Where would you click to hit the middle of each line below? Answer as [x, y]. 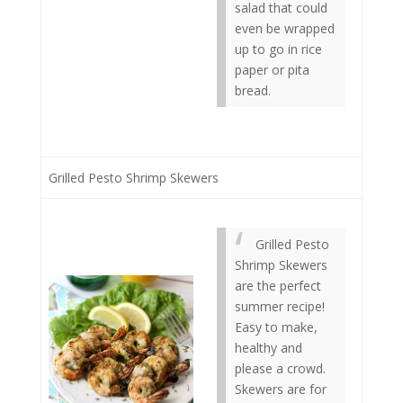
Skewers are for [281, 389]
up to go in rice [278, 49]
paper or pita [272, 70]
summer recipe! [280, 306]
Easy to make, [276, 327]
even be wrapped [285, 28]
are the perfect [278, 286]
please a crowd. [280, 368]
